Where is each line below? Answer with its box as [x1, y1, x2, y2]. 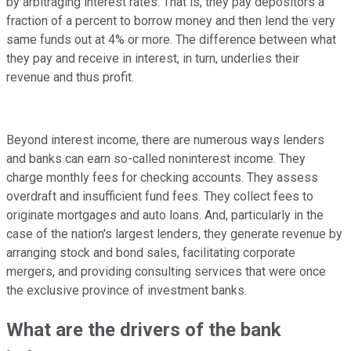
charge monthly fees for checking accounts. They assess [6, 170, 318, 186]
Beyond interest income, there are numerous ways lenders [6, 132, 324, 148]
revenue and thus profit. [6, 70, 134, 85]
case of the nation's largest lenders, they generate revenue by [6, 226, 342, 242]
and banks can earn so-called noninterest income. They [6, 151, 306, 167]
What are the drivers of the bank [6, 319, 281, 342]
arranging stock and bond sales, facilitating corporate [6, 245, 295, 261]
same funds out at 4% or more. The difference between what [6, 32, 336, 48]
